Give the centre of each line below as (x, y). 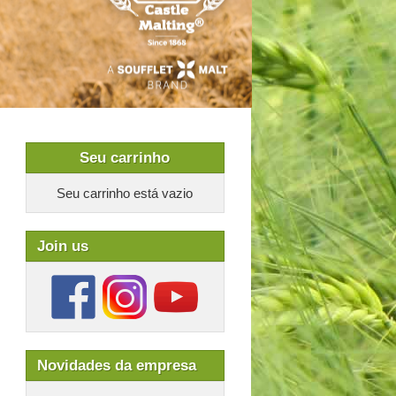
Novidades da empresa (116, 366)
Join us (62, 246)
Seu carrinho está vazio (125, 193)
